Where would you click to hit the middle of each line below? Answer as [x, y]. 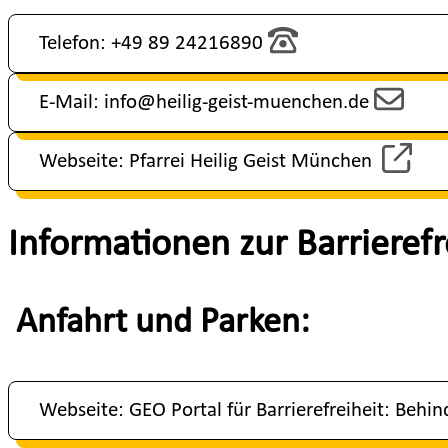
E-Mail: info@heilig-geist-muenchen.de [206, 102]
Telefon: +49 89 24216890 [153, 43]
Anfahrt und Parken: [159, 322]
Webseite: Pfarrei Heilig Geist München [210, 161]
